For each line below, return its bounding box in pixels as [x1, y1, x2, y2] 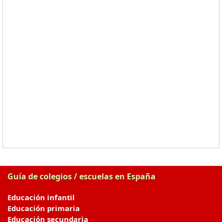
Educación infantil [7, 192, 75, 202]
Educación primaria [7, 203, 80, 213]
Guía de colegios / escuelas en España [7, 170, 156, 182]
